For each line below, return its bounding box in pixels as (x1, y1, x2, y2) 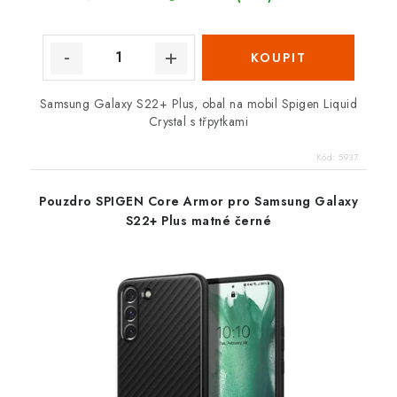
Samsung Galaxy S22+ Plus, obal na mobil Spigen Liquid (39, 94, 358, 113)
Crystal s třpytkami (148, 112, 249, 130)
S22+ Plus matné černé (125, 211, 272, 230)
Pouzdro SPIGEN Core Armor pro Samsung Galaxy (39, 191, 358, 210)
